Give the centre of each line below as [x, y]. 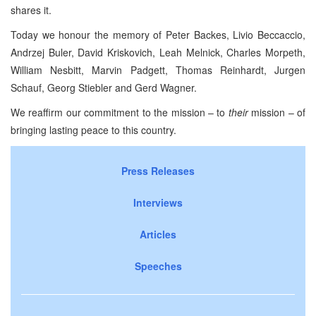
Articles [158, 234]
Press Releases [158, 170]
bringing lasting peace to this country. [93, 129]
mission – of [276, 112]
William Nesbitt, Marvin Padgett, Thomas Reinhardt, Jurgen [158, 69]
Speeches [158, 266]
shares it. [31, 10]
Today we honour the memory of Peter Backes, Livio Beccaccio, [158, 34]
